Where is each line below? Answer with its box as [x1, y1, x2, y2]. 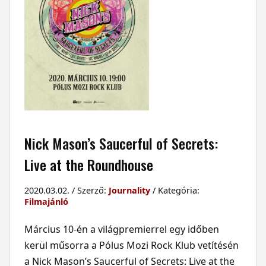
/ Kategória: [150, 184, 199, 196]
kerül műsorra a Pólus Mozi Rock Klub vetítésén [24, 238, 239, 252]
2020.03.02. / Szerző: [24, 184, 109, 196]
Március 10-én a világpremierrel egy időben [24, 222, 219, 236]
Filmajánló [24, 195, 68, 207]
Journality [108, 184, 150, 196]
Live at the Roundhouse [24, 153, 153, 175]
